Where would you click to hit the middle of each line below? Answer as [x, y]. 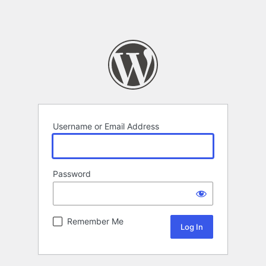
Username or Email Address [106, 126]
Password [72, 174]
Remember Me [95, 221]
